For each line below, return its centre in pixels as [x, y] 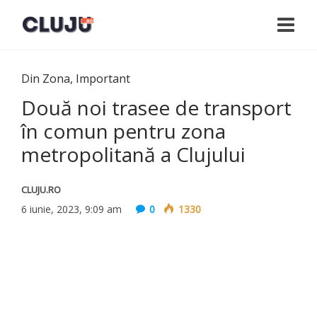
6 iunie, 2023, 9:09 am [71, 209]
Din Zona [46, 79]
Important [103, 79]
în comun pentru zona [123, 131]
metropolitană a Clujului [133, 154]
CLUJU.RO [41, 190]
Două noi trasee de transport [156, 108]
